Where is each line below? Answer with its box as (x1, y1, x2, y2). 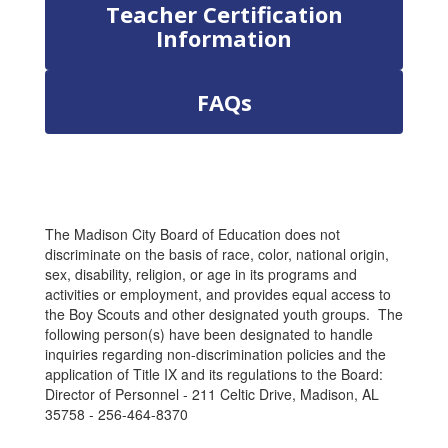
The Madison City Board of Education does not (45, 224, 340, 244)
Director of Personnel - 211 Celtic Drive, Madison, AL (45, 384, 387, 404)
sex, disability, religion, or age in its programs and (45, 264, 357, 284)
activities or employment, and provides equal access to (45, 284, 391, 304)
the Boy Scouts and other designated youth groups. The (45, 304, 403, 324)
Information (156, 23, 292, 53)
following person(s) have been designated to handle (45, 324, 373, 344)
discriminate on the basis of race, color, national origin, (45, 244, 389, 264)
